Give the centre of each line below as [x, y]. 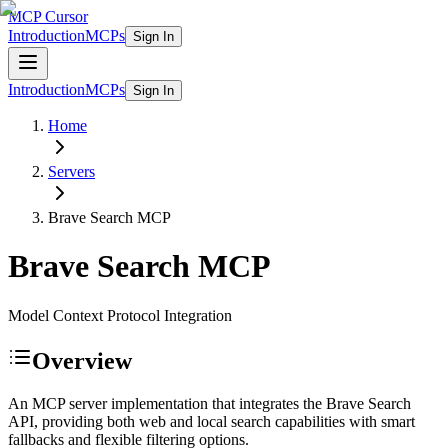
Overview [82, 360]
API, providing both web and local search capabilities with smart [211, 421]
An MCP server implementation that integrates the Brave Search [209, 403]
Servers [71, 171]
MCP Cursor [48, 16]
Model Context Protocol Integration [120, 315]
